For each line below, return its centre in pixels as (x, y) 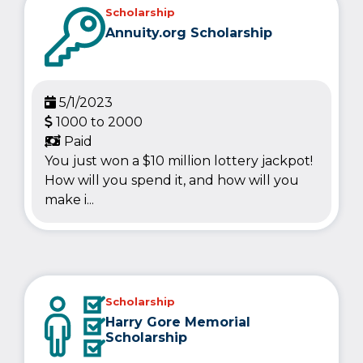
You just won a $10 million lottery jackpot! (178, 160)
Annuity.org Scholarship (188, 32)
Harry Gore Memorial (177, 322)
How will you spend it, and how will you (171, 180)
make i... (69, 199)
